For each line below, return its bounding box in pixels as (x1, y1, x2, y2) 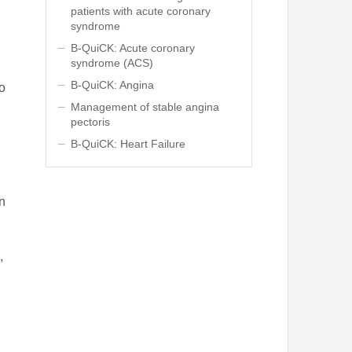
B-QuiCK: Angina (70, 78, 154, 91)
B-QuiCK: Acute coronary (70, 41, 195, 54)
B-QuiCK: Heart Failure (70, 137, 185, 150)
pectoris (70, 115, 110, 128)
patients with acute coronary (70, 4, 211, 17)
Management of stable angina (70, 100, 219, 113)
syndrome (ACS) (70, 56, 153, 69)
